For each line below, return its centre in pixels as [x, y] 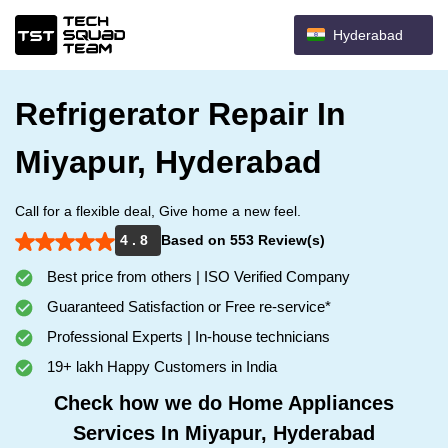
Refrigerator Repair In [180, 114]
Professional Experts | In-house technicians [186, 336]
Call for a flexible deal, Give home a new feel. [158, 211]
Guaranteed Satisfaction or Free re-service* [187, 306]
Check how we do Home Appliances [224, 403]
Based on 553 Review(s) [243, 240]
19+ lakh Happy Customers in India [160, 366]
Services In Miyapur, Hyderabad [224, 433]
